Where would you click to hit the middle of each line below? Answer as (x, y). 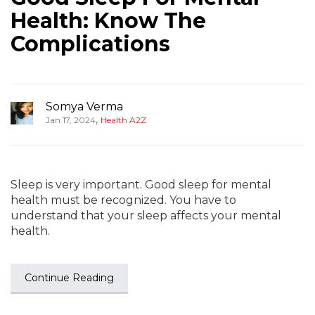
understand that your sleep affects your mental (146, 216)
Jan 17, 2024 (71, 120)
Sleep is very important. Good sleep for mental (141, 185)
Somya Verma (84, 107)
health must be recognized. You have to (123, 200)
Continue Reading (69, 278)
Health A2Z (123, 120)
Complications (90, 44)
